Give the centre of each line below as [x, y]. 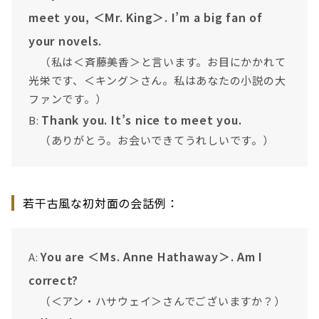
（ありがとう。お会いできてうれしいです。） [151, 140]
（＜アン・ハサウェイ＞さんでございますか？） [157, 301]
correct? [53, 280]
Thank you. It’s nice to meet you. [142, 120]
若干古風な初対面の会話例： [101, 203]
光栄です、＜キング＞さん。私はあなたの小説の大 [157, 80]
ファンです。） [68, 99]
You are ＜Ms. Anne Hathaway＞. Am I [152, 257]
